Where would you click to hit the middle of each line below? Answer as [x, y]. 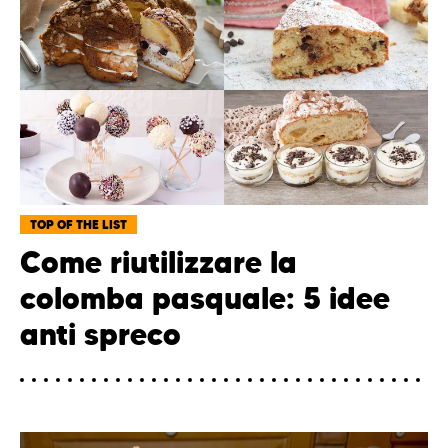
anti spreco [100, 334]
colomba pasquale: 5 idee [205, 298]
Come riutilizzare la [158, 262]
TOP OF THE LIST [78, 224]
